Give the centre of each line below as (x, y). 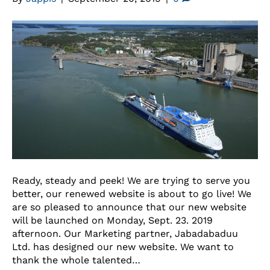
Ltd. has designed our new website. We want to (123, 246)
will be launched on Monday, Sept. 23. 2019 (112, 220)
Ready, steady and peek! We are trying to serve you (131, 180)
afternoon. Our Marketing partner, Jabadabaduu (125, 233)
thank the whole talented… (76, 260)
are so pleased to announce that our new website (129, 207)
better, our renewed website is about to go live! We (132, 193)
